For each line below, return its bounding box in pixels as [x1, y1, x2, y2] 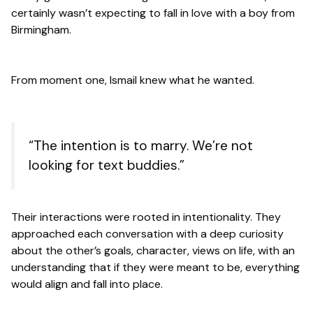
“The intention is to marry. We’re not [29, 136, 253, 154]
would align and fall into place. [11, 277, 163, 292]
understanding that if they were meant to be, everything [11, 260, 300, 275]
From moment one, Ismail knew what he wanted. [11, 72, 254, 87]
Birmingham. [11, 22, 71, 37]
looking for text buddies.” [29, 156, 184, 174]
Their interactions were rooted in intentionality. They [11, 210, 281, 225]
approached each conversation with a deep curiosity [11, 226, 284, 242]
